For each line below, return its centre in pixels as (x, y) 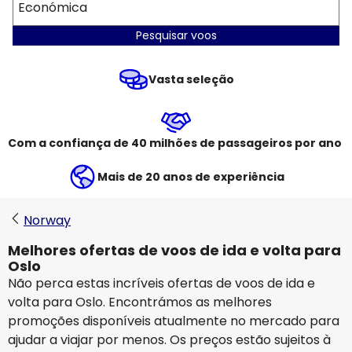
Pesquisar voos (176, 35)
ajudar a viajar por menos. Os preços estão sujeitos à (169, 340)
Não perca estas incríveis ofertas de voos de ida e (161, 283)
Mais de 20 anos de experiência (191, 177)
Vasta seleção (191, 79)
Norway (47, 220)
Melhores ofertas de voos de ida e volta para (174, 250)
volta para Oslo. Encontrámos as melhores (140, 302)
